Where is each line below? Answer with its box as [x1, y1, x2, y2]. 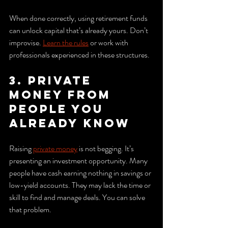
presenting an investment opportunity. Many [9, 154, 149, 166]
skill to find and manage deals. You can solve [9, 191, 147, 203]
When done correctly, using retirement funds [9, 12, 149, 24]
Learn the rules [43, 36, 89, 48]
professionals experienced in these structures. [9, 48, 150, 61]
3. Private [9, 73, 97, 88]
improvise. [9, 36, 43, 48]
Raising [9, 142, 33, 154]
